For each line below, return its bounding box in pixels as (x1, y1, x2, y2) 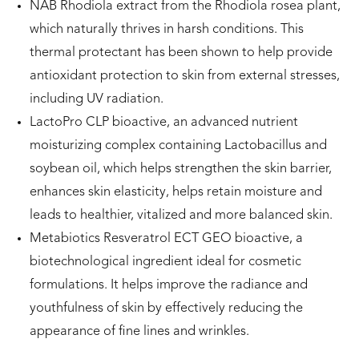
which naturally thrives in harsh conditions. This (30, 23, 304, 37)
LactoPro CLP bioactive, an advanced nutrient (30, 116, 298, 130)
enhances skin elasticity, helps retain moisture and (30, 186, 322, 200)
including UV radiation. (30, 93, 163, 107)
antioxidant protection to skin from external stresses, (30, 70, 340, 83)
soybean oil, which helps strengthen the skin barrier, (30, 163, 332, 176)
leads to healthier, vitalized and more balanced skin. (30, 209, 333, 223)
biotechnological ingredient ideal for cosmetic (30, 256, 301, 269)
